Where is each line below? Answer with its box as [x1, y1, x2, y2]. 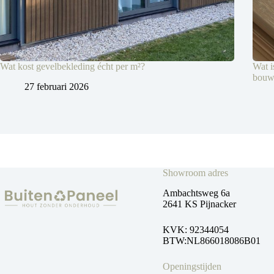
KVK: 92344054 [162, 224, 229, 235]
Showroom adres [162, 168, 228, 179]
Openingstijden [162, 261, 221, 272]
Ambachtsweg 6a [162, 188, 230, 199]
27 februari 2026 [24, 81, 89, 92]
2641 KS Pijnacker [162, 199, 236, 210]
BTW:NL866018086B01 [162, 235, 261, 246]
